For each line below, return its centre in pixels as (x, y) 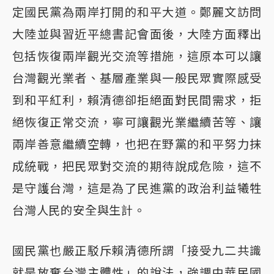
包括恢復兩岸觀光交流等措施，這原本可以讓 (137, 56)
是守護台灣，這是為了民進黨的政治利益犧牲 (137, 188)
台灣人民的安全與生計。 (79, 210)
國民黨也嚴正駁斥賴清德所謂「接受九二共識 (137, 250)
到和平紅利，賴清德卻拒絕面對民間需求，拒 (137, 100)
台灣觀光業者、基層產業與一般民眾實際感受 (137, 78)
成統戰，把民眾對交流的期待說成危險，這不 (137, 166)
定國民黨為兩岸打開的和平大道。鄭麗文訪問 (137, 12)
